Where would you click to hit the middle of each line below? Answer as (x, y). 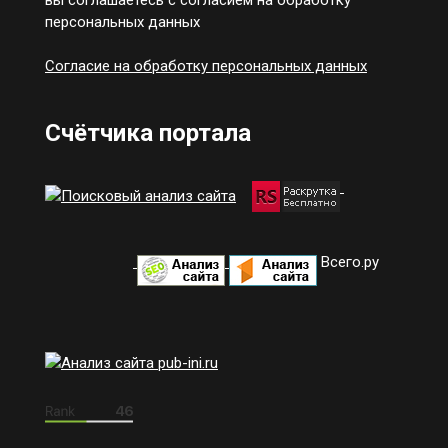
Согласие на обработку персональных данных (206, 66)
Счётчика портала (148, 132)
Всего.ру (348, 261)
